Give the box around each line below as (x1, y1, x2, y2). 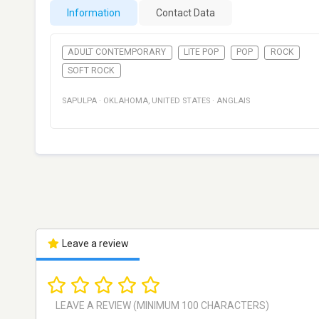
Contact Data (156, 7, 215, 19)
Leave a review (59, 238, 129, 250)
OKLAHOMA (103, 96, 148, 106)
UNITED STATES (152, 96, 210, 106)
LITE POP (184, 47, 219, 58)
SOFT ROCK (68, 65, 115, 75)
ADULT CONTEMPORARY (68, 47, 167, 58)
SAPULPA (62, 96, 97, 106)
